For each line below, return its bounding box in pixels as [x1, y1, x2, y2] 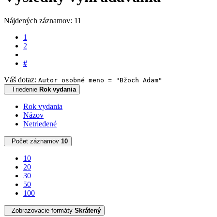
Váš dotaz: [4, 75, 38, 84]
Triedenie [12, 85, 39, 93]
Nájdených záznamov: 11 [4, 16, 85, 25]
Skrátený [75, 206, 101, 214]
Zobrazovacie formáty [12, 206, 75, 214]
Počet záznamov [12, 137, 61, 145]
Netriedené [23, 119, 57, 128]
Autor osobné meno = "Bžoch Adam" [38, 76, 162, 84]
